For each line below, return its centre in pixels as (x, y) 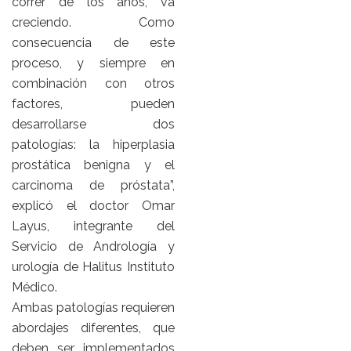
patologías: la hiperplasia (93, 145)
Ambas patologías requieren (93, 308)
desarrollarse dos (93, 125)
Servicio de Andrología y (93, 247)
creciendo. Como (93, 23)
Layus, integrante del (93, 226)
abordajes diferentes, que (93, 328)
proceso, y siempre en (93, 63)
